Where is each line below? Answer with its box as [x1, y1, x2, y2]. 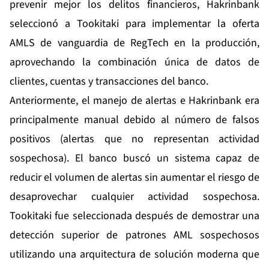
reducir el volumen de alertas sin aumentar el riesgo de [10, 170, 259, 186]
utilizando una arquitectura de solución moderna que [10, 247, 259, 262]
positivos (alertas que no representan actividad [10, 131, 259, 147]
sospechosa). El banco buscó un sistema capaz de [10, 151, 259, 166]
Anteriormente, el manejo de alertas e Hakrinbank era [10, 93, 259, 109]
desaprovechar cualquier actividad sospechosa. [10, 189, 259, 205]
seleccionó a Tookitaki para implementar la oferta [10, 16, 259, 32]
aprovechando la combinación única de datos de [10, 55, 259, 70]
